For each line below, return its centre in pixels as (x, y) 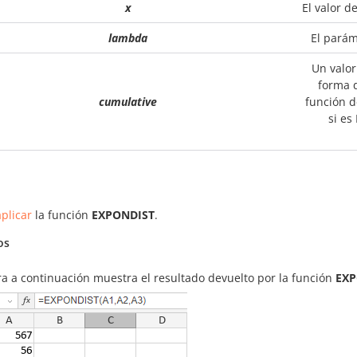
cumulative (127, 102)
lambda (127, 38)
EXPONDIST (123, 215)
